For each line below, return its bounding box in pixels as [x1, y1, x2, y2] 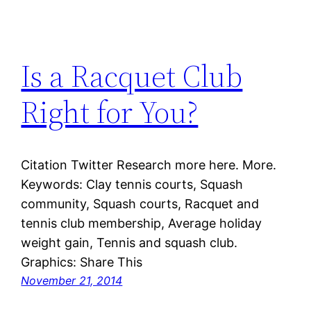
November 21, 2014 [21, 274, 123, 288]
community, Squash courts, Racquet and [21, 196, 260, 212]
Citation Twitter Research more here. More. [21, 158, 277, 173]
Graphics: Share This [21, 255, 143, 270]
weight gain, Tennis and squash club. [21, 235, 238, 251]
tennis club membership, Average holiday [21, 216, 262, 231]
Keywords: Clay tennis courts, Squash [21, 177, 244, 192]
